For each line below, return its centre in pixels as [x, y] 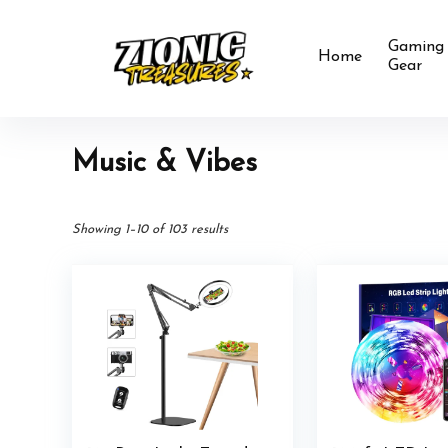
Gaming [416, 47]
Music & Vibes [164, 163]
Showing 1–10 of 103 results [150, 229]
